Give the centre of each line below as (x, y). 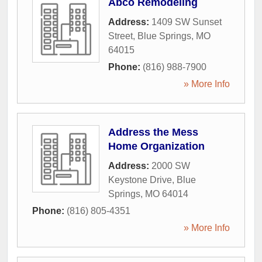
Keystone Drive (140, 180)
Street (120, 36)
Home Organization (156, 146)
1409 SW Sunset (187, 22)
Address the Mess (153, 132)
